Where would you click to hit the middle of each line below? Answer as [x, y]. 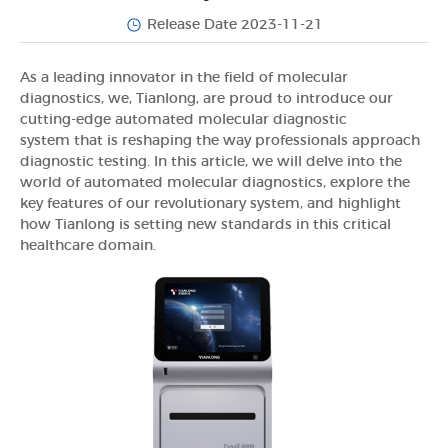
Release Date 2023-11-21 [234, 24]
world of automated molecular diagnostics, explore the [215, 182]
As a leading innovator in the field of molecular [184, 77]
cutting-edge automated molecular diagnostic [183, 119]
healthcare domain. [88, 245]
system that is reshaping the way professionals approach [220, 140]
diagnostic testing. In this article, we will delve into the [211, 161]
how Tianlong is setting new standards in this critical [205, 224]
